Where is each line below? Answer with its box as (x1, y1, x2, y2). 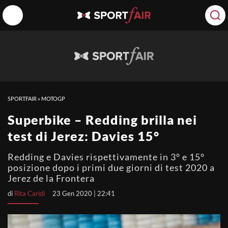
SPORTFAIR (8, 95, 37, 102)
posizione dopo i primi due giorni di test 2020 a (8, 162, 215, 173)
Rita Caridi (14, 189, 45, 197)
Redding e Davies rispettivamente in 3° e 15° (8, 151, 205, 162)
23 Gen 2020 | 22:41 (52, 189, 115, 197)
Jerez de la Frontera (8, 173, 95, 184)
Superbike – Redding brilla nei (8, 112, 197, 127)
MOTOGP (41, 95, 65, 102)
